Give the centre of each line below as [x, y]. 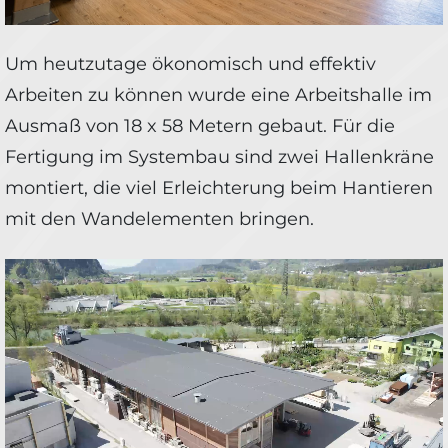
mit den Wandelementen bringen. [159, 218]
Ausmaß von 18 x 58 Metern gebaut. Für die [200, 125]
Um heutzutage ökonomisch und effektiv [190, 63]
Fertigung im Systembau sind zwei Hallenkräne [219, 156]
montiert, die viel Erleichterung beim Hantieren [219, 187]
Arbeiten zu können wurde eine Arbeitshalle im [218, 94]
